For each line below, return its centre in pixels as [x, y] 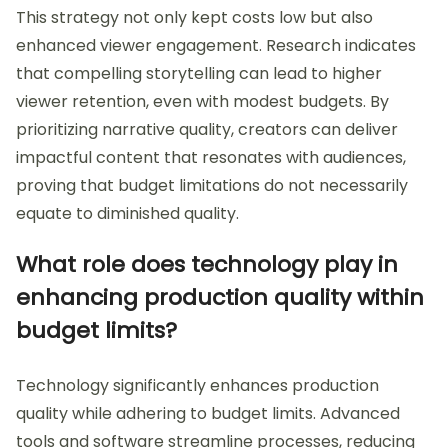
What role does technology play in [207, 265]
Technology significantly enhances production [197, 386]
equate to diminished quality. [127, 214]
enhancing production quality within [220, 298]
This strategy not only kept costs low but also [194, 18]
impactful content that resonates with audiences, [211, 158]
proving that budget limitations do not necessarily [212, 186]
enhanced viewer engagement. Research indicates [216, 46]
